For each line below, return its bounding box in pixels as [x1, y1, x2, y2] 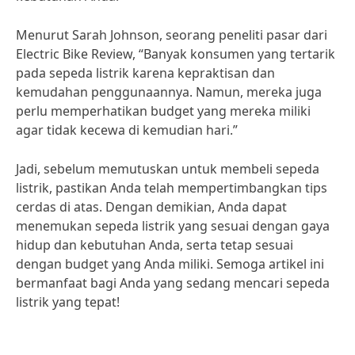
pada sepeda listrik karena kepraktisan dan [16, 64, 275, 82]
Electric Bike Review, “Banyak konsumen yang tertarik [16, 45, 335, 63]
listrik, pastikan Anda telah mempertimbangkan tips [16, 179, 327, 197]
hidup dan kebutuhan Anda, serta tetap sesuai [16, 236, 293, 254]
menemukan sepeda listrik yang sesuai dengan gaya [16, 217, 330, 235]
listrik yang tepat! [16, 293, 120, 311]
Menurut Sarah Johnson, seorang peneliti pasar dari [16, 26, 327, 44]
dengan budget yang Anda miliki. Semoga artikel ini [16, 255, 324, 273]
